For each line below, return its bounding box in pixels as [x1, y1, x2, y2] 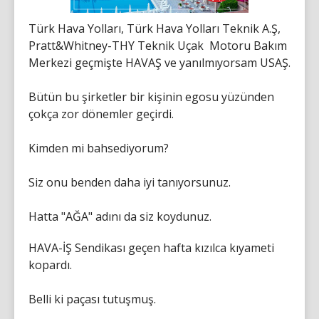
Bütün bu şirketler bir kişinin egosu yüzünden [28, 89, 274, 105]
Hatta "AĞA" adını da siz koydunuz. [28, 209, 211, 224]
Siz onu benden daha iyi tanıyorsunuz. [28, 174, 231, 190]
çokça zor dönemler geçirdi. [28, 106, 174, 122]
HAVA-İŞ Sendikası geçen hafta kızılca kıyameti [28, 240, 274, 256]
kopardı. [28, 257, 72, 273]
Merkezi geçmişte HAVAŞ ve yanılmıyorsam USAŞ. [28, 55, 291, 70]
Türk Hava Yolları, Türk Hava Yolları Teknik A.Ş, [28, 21, 281, 36]
